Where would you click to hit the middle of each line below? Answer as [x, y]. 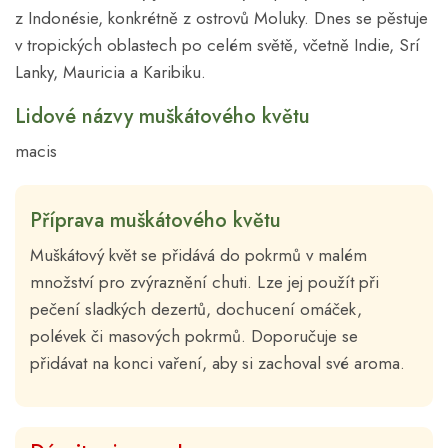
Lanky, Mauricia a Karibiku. [110, 72]
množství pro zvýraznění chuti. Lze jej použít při [204, 282]
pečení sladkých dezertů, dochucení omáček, [196, 309]
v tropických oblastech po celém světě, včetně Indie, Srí [217, 45]
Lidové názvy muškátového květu [162, 117]
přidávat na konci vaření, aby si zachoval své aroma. [217, 363]
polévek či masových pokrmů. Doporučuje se [194, 336]
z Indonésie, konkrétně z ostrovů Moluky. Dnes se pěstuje [221, 18]
